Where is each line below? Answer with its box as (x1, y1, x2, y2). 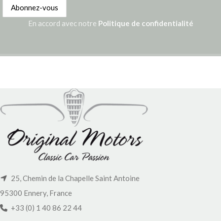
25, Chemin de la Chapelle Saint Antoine (9, 173, 140, 183)
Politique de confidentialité (98, 18, 193, 28)
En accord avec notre (28, 18, 98, 28)
